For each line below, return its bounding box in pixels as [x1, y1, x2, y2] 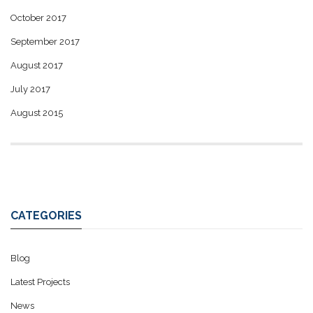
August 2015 [10, 107, 63, 118]
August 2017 [10, 59, 63, 71]
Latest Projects [10, 276, 70, 287]
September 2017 [10, 36, 80, 47]
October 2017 [10, 12, 66, 23]
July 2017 [10, 83, 50, 94]
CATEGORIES [10, 208, 82, 222]
